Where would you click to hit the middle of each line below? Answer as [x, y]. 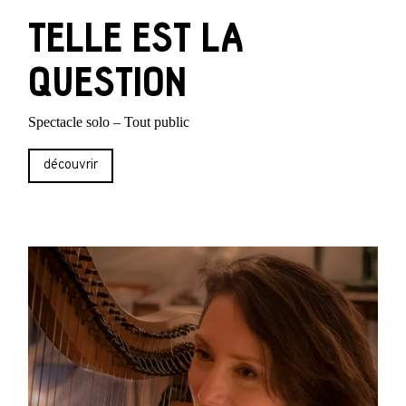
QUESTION [108, 82]
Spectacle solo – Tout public [109, 121]
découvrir [71, 166]
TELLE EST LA [136, 38]
